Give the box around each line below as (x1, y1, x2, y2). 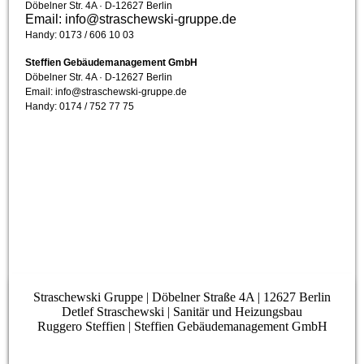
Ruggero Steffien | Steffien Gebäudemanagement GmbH (37, 319, 327, 334)
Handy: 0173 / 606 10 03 (25, 29, 135, 41)
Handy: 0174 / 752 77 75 (25, 101, 135, 113)
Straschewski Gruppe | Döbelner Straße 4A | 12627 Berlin (33, 290, 331, 305)
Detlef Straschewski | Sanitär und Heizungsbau (62, 305, 302, 319)
